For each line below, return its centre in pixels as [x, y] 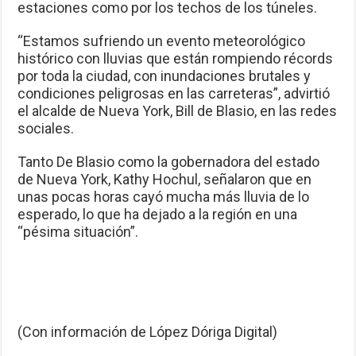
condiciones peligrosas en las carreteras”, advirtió [174, 94]
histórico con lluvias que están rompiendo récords [176, 59]
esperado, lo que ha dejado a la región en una [158, 215]
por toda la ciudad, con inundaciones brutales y [164, 76]
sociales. [46, 129]
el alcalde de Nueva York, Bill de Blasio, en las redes [178, 111]
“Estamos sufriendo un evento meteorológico [162, 41]
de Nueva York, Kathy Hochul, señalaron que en [165, 180]
